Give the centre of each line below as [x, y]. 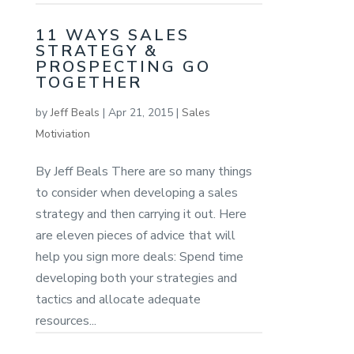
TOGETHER [88, 82]
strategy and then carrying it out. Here [141, 214]
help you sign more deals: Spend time [139, 256]
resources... [66, 320]
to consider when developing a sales [136, 192]
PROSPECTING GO [123, 66]
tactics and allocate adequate [118, 299]
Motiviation [62, 134]
